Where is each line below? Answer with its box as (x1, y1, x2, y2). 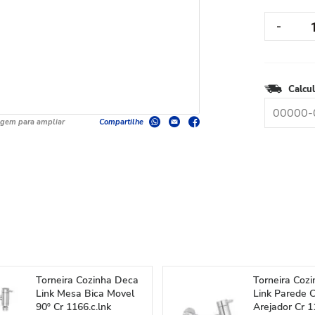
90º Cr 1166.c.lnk (36, 300, 112, 314)
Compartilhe (98, 117, 143, 127)
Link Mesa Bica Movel (36, 287, 135, 300)
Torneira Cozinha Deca (36, 274, 139, 287)
